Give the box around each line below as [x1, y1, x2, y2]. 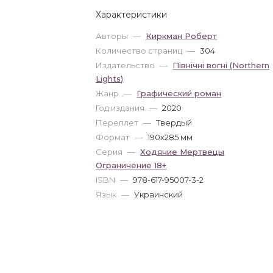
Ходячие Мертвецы [140, 147, 225, 157]
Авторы [96, 31, 130, 41]
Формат [96, 132, 132, 142]
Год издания [96, 103, 147, 113]
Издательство [96, 60, 157, 70]
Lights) [96, 74, 124, 83]
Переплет [96, 118, 141, 127]
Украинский [134, 190, 183, 199]
